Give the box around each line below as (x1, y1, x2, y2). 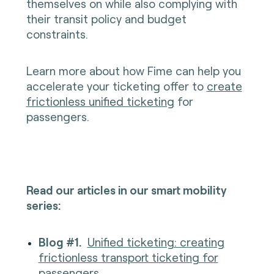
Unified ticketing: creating (87, 234, 224, 249)
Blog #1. (38, 234, 81, 249)
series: (26, 198, 61, 212)
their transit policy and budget (26, 11, 187, 26)
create (206, 78, 242, 93)
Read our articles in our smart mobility (26, 182, 227, 197)
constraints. (26, 26, 91, 41)
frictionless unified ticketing (26, 94, 174, 108)
